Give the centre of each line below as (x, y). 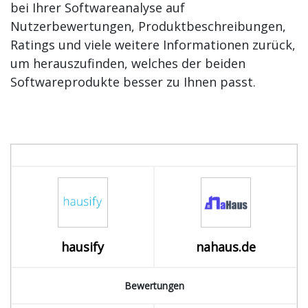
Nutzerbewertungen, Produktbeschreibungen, (148, 26)
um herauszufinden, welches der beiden (128, 63)
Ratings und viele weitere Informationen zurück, (153, 45)
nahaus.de (225, 247)
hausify (82, 247)
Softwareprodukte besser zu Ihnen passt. (133, 82)
